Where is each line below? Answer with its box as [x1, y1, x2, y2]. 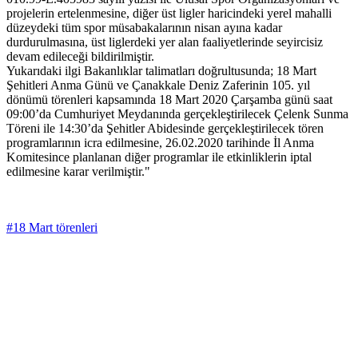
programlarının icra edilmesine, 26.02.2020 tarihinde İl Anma [6, 136, 314, 150]
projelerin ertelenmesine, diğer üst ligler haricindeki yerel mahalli [6, 6, 332, 21]
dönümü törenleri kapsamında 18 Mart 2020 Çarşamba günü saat [6, 93, 332, 107]
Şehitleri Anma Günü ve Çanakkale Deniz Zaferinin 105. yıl [6, 78, 310, 93]
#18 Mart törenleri [6, 221, 97, 235]
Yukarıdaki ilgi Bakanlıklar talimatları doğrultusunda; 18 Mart [6, 64, 316, 78]
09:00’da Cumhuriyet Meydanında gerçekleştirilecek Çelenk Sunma [6, 107, 348, 121]
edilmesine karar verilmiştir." [6, 165, 150, 179]
